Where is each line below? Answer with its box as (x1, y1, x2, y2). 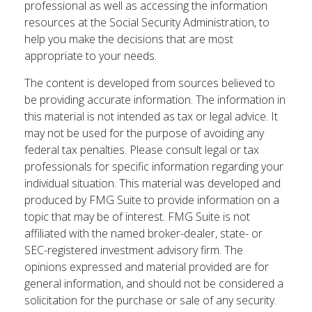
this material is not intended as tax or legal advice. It (24, 109, 278, 124)
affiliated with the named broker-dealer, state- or (24, 226, 263, 241)
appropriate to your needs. (24, 48, 157, 63)
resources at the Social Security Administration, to (24, 15, 270, 30)
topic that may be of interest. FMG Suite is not (24, 209, 250, 224)
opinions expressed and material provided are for (24, 259, 269, 274)
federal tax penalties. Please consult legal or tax (24, 142, 259, 157)
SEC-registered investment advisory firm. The (24, 242, 243, 258)
